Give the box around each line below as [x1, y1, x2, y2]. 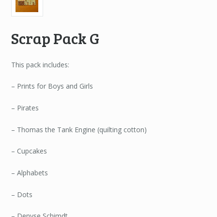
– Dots [11, 189, 32, 199]
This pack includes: [11, 60, 69, 69]
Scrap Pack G [11, 28, 99, 49]
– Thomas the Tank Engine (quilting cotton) [11, 124, 147, 134]
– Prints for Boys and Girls [11, 81, 93, 91]
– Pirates [11, 103, 39, 113]
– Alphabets [11, 168, 48, 177]
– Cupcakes [11, 146, 47, 156]
